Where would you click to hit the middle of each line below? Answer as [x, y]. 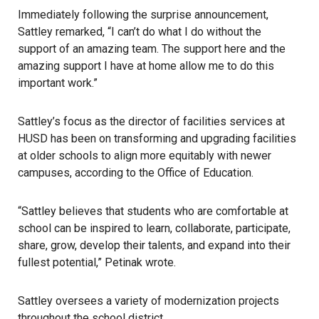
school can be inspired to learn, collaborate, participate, [154, 228]
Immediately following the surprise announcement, [143, 15]
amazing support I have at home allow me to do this [146, 66]
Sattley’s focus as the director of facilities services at [151, 121]
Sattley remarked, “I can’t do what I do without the [140, 32]
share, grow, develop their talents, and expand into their [154, 245]
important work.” [58, 83]
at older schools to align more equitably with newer [145, 156]
